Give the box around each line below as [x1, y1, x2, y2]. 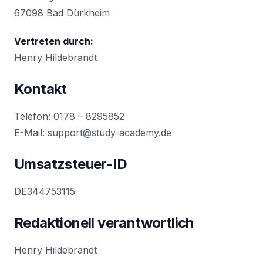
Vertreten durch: [14, 35, 93, 47]
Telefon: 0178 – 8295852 [14, 110, 124, 122]
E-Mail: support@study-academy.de [14, 127, 171, 139]
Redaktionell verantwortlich [14, 214, 194, 231]
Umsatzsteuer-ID [14, 156, 127, 173]
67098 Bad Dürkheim [14, 7, 110, 19]
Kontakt [14, 80, 67, 97]
